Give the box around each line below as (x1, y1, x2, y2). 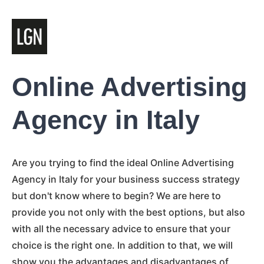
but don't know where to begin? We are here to (12, 190, 221, 202)
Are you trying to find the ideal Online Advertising (12, 157, 234, 169)
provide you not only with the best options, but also (12, 206, 245, 218)
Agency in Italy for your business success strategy (12, 173, 240, 185)
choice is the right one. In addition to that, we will (12, 239, 233, 251)
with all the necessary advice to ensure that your (12, 223, 230, 235)
